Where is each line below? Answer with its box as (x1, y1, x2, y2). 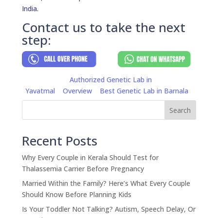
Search (169, 105, 191, 115)
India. (21, 3, 38, 13)
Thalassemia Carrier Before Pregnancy (21, 164, 144, 174)
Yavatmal (25, 86, 55, 96)
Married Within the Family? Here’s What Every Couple (21, 179, 190, 188)
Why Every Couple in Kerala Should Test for (21, 153, 159, 163)
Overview (63, 86, 92, 96)
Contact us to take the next (21, 18, 185, 36)
